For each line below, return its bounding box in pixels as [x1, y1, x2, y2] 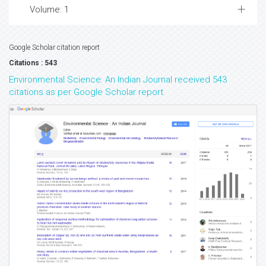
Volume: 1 [30, 4, 69, 15]
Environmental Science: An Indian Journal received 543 [9, 74, 227, 85]
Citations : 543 [9, 59, 57, 67]
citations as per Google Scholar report [9, 87, 163, 97]
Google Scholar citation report [9, 43, 100, 52]
